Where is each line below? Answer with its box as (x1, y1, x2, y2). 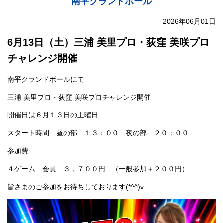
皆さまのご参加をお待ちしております (7, 182, 126, 191)
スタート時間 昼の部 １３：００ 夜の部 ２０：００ (7, 128, 189, 137)
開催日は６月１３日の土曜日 (7, 111, 98, 119)
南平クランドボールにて (7, 75, 84, 83)
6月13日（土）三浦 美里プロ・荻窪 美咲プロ (7, 36, 209, 48)
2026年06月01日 (163, 17, 216, 25)
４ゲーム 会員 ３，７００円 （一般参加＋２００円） (7, 164, 189, 173)
